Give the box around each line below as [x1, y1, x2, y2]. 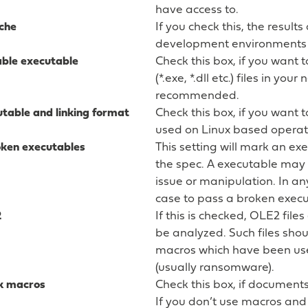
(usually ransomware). [155, 261, 274, 274]
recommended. [155, 89, 239, 102]
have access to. [155, 3, 239, 16]
